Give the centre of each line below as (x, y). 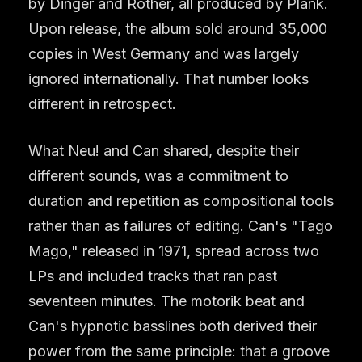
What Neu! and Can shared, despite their (164, 150)
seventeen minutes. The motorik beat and (166, 301)
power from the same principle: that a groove (179, 351)
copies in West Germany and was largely (164, 53)
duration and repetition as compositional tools (181, 200)
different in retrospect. (102, 103)
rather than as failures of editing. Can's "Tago (181, 225)
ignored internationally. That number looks (168, 78)
